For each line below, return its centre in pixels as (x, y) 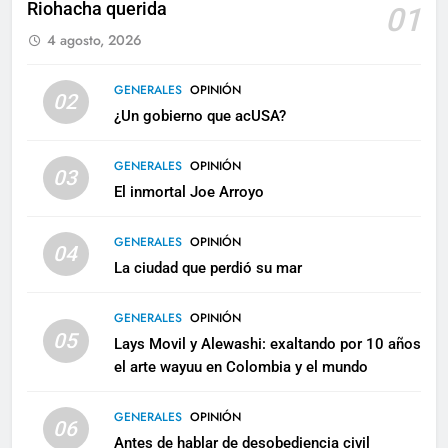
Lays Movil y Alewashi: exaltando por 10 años (267, 343)
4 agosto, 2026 (94, 39)
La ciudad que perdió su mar (207, 267)
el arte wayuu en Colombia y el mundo (240, 366)
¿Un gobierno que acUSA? (199, 115)
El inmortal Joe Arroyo (188, 191)
